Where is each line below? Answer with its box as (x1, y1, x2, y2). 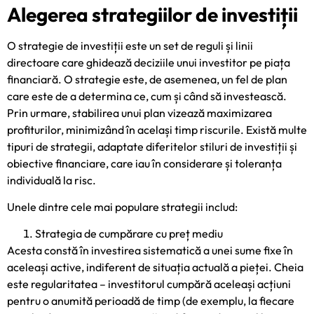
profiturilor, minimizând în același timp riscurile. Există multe (7, 122, 307, 137)
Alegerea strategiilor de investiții (7, 1, 298, 27)
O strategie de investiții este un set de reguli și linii (7, 38, 253, 53)
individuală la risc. (7, 172, 96, 187)
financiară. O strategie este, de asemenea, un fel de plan (7, 71, 287, 86)
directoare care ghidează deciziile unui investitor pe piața (7, 55, 290, 69)
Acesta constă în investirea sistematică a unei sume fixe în (7, 243, 293, 258)
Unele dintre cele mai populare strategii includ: (7, 199, 238, 214)
